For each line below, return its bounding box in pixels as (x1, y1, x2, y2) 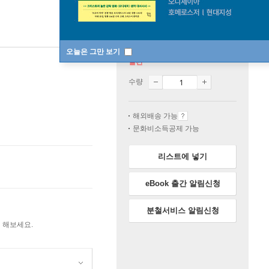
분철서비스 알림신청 (146, 206, 219, 215)
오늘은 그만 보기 (66, 47, 122, 56)
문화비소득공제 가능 (133, 124, 199, 133)
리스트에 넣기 (158, 152, 207, 161)
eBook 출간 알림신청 (145, 179, 220, 188)
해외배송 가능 (133, 112, 178, 120)
